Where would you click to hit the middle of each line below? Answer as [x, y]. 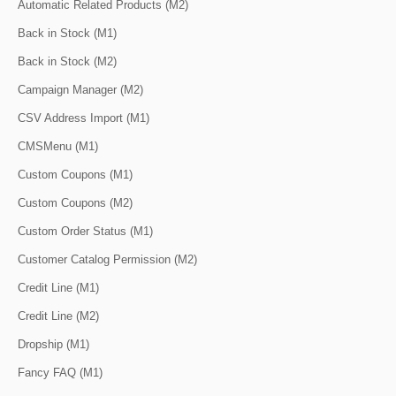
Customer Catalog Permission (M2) [107, 259]
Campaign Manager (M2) [80, 89]
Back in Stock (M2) [67, 61]
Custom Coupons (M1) [75, 174]
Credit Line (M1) [58, 287]
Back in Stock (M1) [67, 33]
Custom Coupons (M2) [75, 202]
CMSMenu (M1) [58, 146]
